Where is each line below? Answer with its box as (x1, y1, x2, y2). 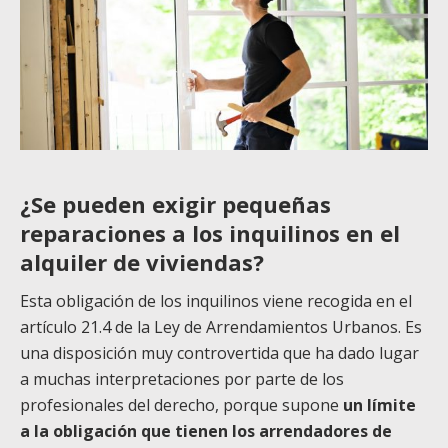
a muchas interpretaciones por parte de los (20, 367, 344, 390)
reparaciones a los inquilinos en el (20, 217, 400, 248)
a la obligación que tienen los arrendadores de (20, 419, 392, 442)
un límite (343, 393, 416, 416)
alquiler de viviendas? (20, 246, 264, 277)
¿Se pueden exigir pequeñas (20, 188, 331, 219)
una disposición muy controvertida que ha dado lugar (20, 341, 419, 364)
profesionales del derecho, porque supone (20, 393, 343, 416)
